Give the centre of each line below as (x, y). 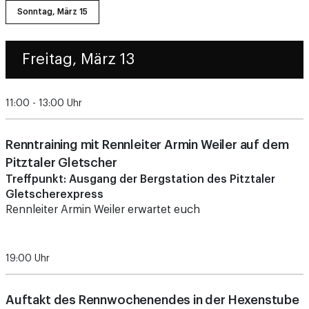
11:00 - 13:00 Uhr (44, 71)
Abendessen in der (56, 284)
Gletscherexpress (54, 162)
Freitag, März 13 (78, 27)
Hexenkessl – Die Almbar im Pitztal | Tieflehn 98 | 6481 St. (152, 299)
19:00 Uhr (28, 226)
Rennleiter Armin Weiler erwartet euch (103, 177)
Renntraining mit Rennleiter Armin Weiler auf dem (147, 112)
